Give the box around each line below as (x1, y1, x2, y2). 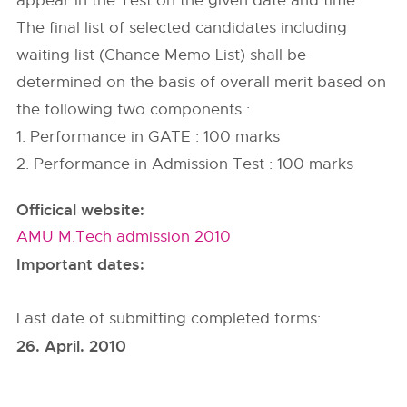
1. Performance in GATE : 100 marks (16, 127, 281, 146)
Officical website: (16, 200, 145, 220)
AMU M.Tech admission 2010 (16, 227, 232, 246)
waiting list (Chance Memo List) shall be (16, 45, 307, 65)
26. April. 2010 (16, 336, 127, 356)
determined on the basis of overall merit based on (16, 73, 387, 92)
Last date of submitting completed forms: (16, 309, 322, 328)
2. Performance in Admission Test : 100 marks (16, 154, 354, 174)
